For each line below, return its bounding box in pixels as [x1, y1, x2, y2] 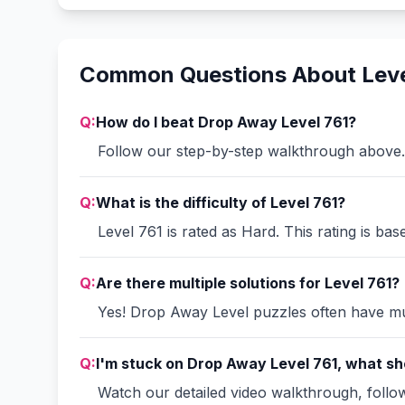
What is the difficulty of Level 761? [96, 193, 345, 212]
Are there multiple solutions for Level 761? [96, 274, 400, 292]
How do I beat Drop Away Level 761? [96, 113, 356, 131]
